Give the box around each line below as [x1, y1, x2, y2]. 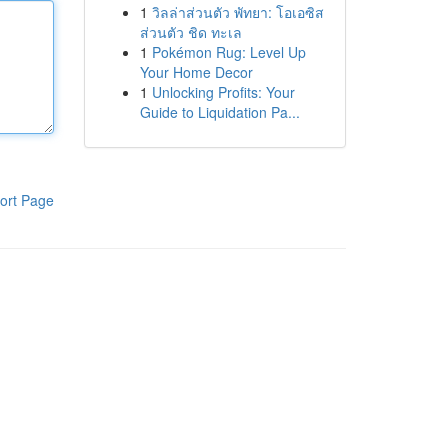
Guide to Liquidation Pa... [139, 102, 300, 122]
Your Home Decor [139, 62, 253, 82]
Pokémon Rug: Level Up [151, 42, 306, 62]
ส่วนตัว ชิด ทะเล [139, 22, 242, 42]
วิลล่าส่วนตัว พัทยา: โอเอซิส [151, 2, 324, 22]
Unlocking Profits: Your [151, 82, 295, 102]
